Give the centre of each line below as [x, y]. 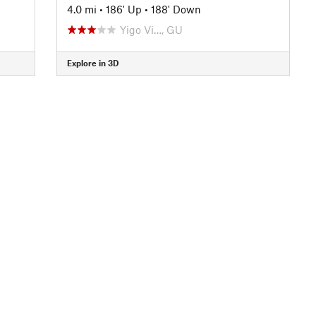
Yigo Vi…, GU [151, 29]
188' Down [176, 9]
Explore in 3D [92, 63]
